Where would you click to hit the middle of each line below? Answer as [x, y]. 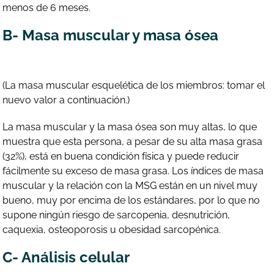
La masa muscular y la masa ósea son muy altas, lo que [130, 127]
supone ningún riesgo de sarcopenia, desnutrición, [117, 215]
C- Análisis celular [66, 257]
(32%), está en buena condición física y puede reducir [121, 156]
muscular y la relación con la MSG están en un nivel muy [130, 185]
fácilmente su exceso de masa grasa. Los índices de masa [133, 171]
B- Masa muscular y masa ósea [111, 35]
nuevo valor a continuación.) [66, 100]
